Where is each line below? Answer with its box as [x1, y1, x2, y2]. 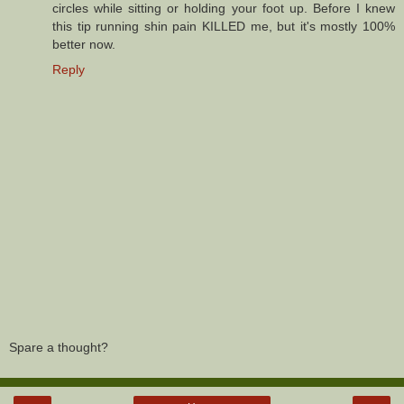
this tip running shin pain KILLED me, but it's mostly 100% [52, 19, 395, 34]
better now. [52, 37, 115, 52]
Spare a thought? [9, 339, 108, 354]
